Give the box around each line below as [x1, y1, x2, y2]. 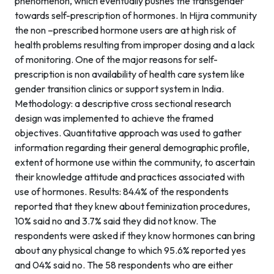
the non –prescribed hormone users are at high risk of [15, 24, 236, 36]
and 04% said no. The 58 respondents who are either [15, 259, 233, 271]
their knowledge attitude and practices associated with [15, 171, 245, 183]
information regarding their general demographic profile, [15, 141, 250, 154]
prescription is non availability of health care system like [15, 68, 245, 80]
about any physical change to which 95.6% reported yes [15, 244, 246, 256]
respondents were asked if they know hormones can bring [15, 229, 255, 242]
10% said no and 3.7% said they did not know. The [15, 215, 217, 227]
